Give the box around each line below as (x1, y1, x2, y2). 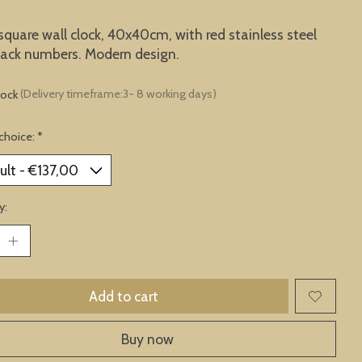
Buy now (121, 330, 175, 347)
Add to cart (89, 288, 159, 305)
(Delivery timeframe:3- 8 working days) (19, 86, 217, 102)
